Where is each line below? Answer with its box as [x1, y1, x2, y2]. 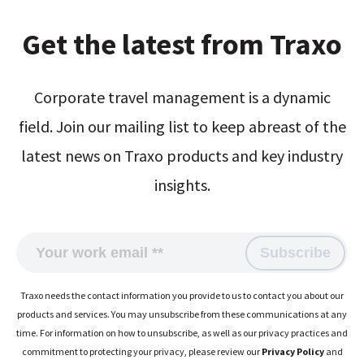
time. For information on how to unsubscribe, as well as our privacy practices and [16, 326, 348, 339]
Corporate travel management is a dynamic [33, 86, 331, 107]
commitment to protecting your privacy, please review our [21, 344, 262, 357]
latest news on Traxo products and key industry [21, 145, 343, 166]
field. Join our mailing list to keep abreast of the [18, 115, 346, 136]
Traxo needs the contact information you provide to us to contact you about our [20, 288, 344, 301]
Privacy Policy [261, 344, 324, 357]
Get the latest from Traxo [22, 25, 342, 63]
